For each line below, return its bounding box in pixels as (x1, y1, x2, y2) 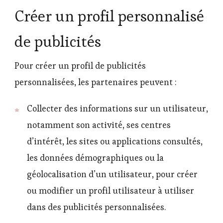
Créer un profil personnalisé (14, 6, 204, 26)
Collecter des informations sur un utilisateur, (27, 103, 208, 114)
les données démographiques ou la (27, 152, 164, 163)
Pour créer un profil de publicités (14, 60, 146, 71)
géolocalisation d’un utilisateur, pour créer (27, 168, 198, 180)
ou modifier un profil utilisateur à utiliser (27, 185, 194, 196)
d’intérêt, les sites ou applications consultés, (27, 135, 203, 147)
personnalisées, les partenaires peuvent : (14, 76, 177, 88)
